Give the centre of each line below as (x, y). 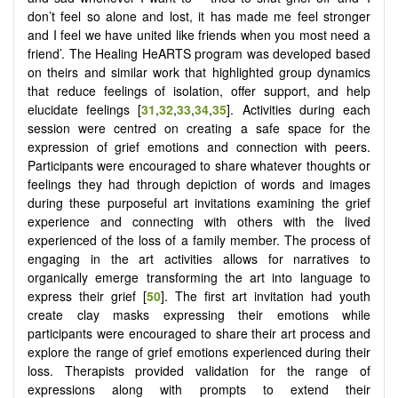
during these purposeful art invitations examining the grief (199, 202)
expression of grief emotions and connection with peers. (199, 146)
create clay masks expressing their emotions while (199, 314)
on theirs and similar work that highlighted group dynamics (199, 72)
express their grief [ (87, 295)
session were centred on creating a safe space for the (199, 127)
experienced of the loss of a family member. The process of (199, 239)
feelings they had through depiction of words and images (199, 183)
